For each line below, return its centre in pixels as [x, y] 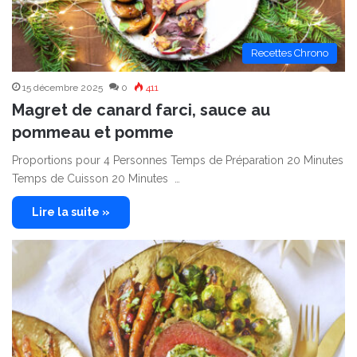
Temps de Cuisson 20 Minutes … [96, 179]
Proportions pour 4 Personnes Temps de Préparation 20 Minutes [178, 161]
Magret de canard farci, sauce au [141, 110]
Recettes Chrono [290, 53]
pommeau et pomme [93, 133]
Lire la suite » [71, 212]
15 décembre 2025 [63, 88]
